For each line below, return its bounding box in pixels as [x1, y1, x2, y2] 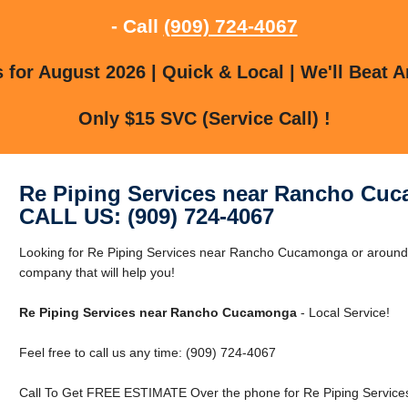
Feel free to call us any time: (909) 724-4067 [18, 344, 276, 360]
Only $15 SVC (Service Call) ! [77, 107, 331, 128]
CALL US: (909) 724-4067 [18, 203, 274, 229]
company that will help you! [18, 264, 175, 280]
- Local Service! [296, 304, 390, 320]
